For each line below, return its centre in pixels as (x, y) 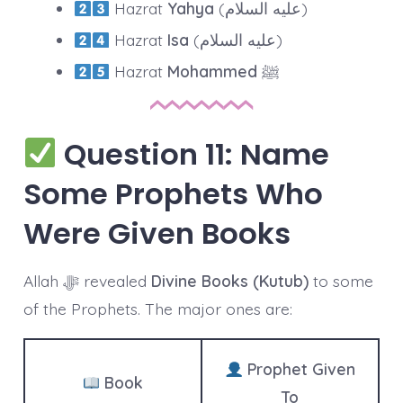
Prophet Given (299, 369)
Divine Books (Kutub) (229, 280)
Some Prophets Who (173, 193)
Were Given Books (157, 233)
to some (340, 280)
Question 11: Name (193, 154)
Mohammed (212, 72)
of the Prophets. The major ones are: (157, 308)
